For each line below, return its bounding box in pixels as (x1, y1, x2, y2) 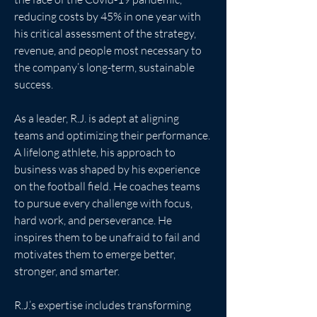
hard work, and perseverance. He (14, 213, 174, 227)
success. (14, 77, 53, 91)
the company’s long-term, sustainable (14, 60, 197, 74)
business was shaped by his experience (14, 162, 202, 176)
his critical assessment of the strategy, (14, 26, 198, 40)
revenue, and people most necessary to (14, 43, 204, 57)
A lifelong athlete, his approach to (14, 145, 178, 159)
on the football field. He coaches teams (14, 179, 202, 193)
